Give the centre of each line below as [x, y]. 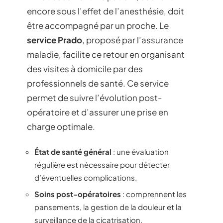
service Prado [55, 40]
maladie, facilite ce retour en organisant [106, 55]
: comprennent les [154, 194]
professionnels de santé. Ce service [98, 83]
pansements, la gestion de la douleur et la [108, 207]
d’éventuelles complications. [86, 177]
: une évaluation [140, 151]
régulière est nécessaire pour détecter [102, 164]
